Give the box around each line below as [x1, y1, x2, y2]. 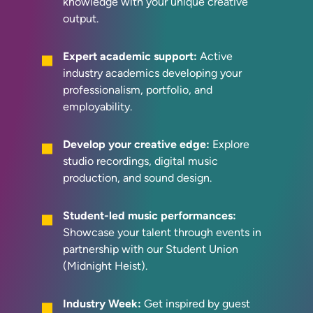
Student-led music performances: [63, 208, 236, 222]
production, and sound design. [63, 170, 212, 184]
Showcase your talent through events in [63, 225, 261, 239]
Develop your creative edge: [63, 137, 210, 151]
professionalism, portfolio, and [63, 82, 212, 96]
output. [63, 11, 99, 25]
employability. [63, 99, 132, 113]
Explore [210, 137, 249, 151]
